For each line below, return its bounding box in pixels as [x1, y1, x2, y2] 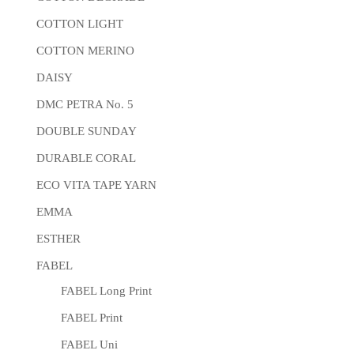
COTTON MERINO [36, 44, 134, 58]
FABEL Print [61, 311, 122, 325]
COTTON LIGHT [36, 17, 123, 31]
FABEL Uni [61, 338, 118, 352]
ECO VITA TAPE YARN [36, 179, 156, 192]
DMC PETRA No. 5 [36, 98, 134, 111]
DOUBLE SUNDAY [36, 125, 137, 138]
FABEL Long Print [61, 284, 152, 298]
